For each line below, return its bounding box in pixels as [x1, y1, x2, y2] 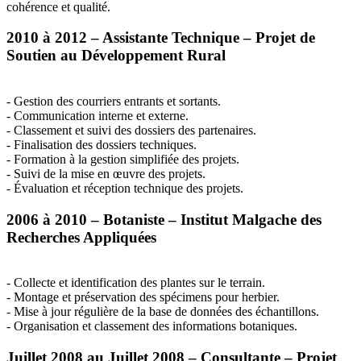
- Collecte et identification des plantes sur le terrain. [6, 276, 265, 290]
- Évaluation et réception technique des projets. [6, 181, 243, 195]
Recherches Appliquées [6, 228, 156, 246]
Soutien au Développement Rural [6, 47, 226, 64]
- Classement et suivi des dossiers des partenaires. [6, 123, 256, 137]
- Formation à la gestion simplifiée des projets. [6, 152, 239, 166]
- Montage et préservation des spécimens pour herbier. [6, 290, 280, 305]
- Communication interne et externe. [6, 109, 189, 122]
